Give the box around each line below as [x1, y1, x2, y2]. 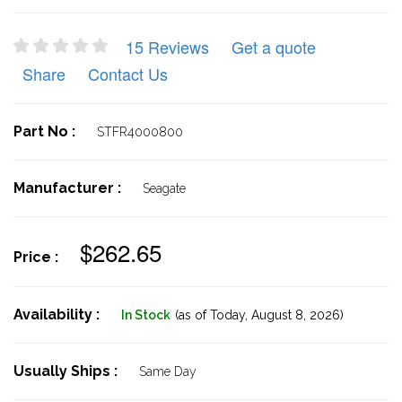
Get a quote [232, 35, 316, 58]
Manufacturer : [13, 179, 125, 197]
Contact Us [88, 62, 168, 85]
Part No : [13, 123, 79, 140]
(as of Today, [175, 308, 248, 322]
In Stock [121, 308, 170, 322]
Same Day [139, 364, 197, 379]
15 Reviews [126, 35, 209, 58]
